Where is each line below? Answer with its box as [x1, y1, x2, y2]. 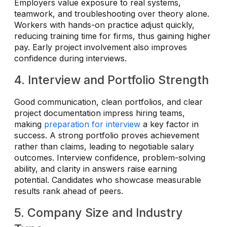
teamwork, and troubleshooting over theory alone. [14, 9, 209, 19]
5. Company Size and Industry [14, 205, 183, 220]
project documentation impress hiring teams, [14, 108, 185, 119]
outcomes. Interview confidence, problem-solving [14, 153, 205, 163]
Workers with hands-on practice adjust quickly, [14, 20, 195, 30]
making [14, 119, 44, 130]
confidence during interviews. [14, 53, 127, 64]
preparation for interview [44, 119, 140, 130]
